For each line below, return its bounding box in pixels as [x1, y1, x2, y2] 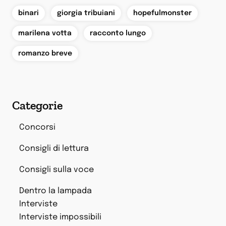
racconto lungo [90, 30, 146, 37]
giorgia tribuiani [57, 10, 115, 17]
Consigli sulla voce [19, 165, 94, 175]
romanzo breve [18, 50, 72, 58]
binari [18, 10, 39, 17]
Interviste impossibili [19, 213, 101, 222]
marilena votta [18, 30, 72, 37]
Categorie [12, 98, 63, 113]
